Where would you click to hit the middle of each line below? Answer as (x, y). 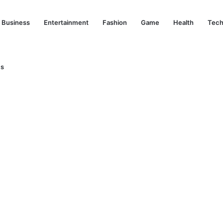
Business (16, 22)
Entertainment (66, 22)
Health (183, 22)
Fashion (115, 22)
